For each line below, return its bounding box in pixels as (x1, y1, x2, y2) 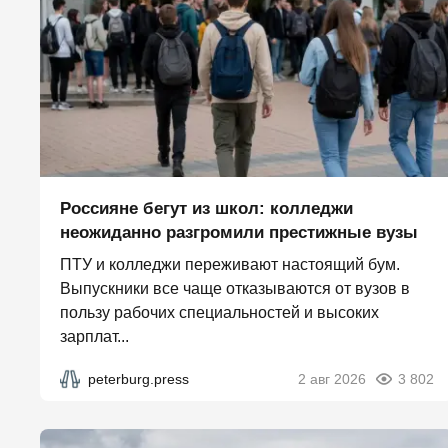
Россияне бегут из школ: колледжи (60, 199, 353, 218)
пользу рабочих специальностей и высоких (60, 304, 379, 321)
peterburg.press (88, 371, 189, 387)
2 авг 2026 (298, 371, 366, 387)
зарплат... (60, 328, 129, 345)
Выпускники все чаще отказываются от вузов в (60, 280, 410, 297)
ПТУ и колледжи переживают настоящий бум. (60, 256, 400, 273)
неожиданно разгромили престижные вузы (60, 223, 418, 242)
